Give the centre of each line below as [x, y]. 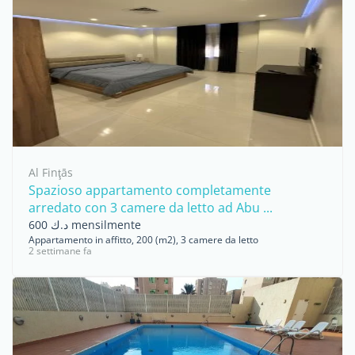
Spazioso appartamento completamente [150, 190]
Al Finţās [51, 172]
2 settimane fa [60, 251]
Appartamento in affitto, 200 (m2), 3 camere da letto [143, 240]
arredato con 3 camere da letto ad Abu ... [151, 208]
